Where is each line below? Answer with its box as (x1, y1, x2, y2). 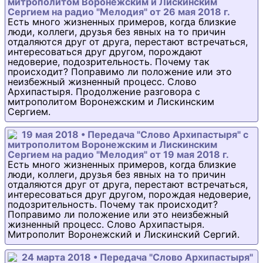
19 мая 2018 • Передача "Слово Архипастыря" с (22, 129, 248, 141)
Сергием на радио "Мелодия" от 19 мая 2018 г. (8, 149, 229, 161)
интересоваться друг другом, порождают (8, 46, 203, 58)
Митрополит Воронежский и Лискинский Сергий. (8, 228, 240, 241)
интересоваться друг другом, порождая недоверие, (8, 188, 251, 201)
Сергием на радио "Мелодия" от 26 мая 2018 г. (8, 6, 230, 18)
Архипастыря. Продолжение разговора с (8, 86, 200, 98)
